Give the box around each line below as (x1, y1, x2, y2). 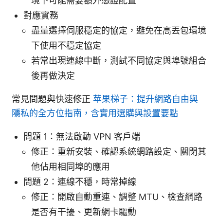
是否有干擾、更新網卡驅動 (31, 206, 136, 217)
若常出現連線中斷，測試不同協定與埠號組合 (31, 55, 206, 66)
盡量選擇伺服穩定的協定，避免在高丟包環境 (31, 25, 206, 36)
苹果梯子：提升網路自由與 (93, 93, 198, 104)
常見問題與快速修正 (12, 93, 93, 104)
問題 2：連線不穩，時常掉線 (23, 176, 136, 187)
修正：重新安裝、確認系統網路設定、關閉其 (31, 146, 206, 157)
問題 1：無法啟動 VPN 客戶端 (23, 131, 140, 142)
